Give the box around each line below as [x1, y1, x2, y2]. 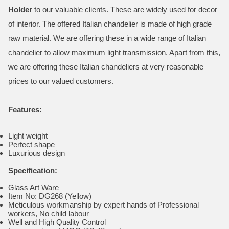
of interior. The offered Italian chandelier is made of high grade [8, 19, 212, 28]
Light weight [8, 131, 48, 140]
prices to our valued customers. [8, 77, 113, 85]
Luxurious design [8, 149, 65, 157]
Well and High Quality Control [8, 218, 106, 226]
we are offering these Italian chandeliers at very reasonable [8, 62, 203, 71]
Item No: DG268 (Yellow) [8, 192, 91, 200]
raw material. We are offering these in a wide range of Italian [8, 34, 206, 42]
